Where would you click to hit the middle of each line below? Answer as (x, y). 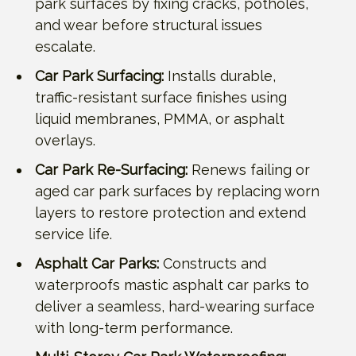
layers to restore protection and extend (170, 212)
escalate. (65, 46)
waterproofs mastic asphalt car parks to (172, 284)
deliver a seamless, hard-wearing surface (175, 306)
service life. (74, 234)
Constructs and (213, 263)
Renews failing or (249, 169)
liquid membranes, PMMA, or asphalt (160, 118)
